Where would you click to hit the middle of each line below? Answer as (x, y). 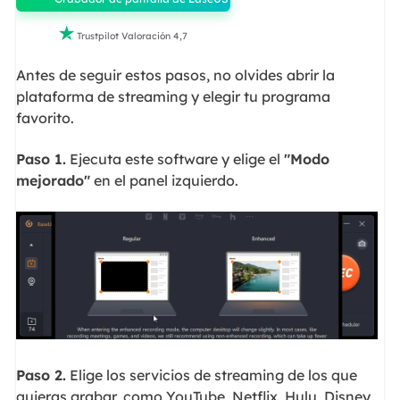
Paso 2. (41, 375)
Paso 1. (41, 159)
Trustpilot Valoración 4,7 (132, 36)
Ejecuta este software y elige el (175, 159)
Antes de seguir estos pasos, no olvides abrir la (175, 75)
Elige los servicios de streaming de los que (211, 375)
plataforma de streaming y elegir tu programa (173, 96)
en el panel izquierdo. (164, 180)
